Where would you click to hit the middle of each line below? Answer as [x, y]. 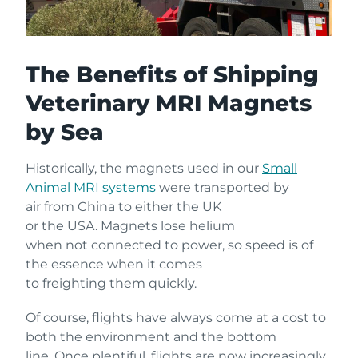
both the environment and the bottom [151, 336]
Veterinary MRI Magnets [169, 103]
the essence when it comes [114, 264]
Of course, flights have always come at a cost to [176, 317]
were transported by [223, 187]
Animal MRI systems [91, 187]
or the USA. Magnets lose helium [130, 225]
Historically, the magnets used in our [144, 168]
